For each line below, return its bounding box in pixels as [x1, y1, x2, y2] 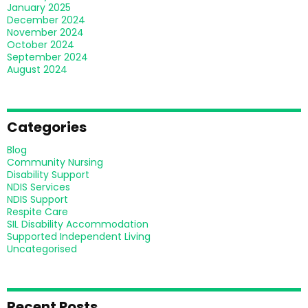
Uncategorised [7, 242, 77, 256]
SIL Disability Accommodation [7, 217, 148, 231]
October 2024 [7, 38, 74, 52]
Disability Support [7, 168, 89, 181]
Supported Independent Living [7, 230, 151, 243]
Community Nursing [7, 155, 103, 169]
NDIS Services [7, 180, 70, 194]
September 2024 [7, 50, 88, 64]
